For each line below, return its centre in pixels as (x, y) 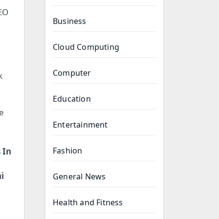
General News (79, 176)
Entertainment (80, 125)
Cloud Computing (86, 47)
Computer (72, 73)
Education (72, 99)
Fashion (68, 151)
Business (70, 21)
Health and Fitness (88, 202)
